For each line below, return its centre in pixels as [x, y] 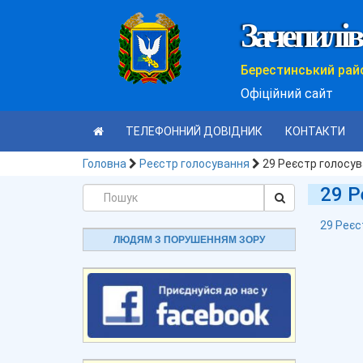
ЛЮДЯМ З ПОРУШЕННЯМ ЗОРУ [189, 240]
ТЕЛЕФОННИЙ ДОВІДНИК [194, 131]
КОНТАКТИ [315, 131]
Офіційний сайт [287, 94]
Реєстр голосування [194, 164]
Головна [105, 164]
